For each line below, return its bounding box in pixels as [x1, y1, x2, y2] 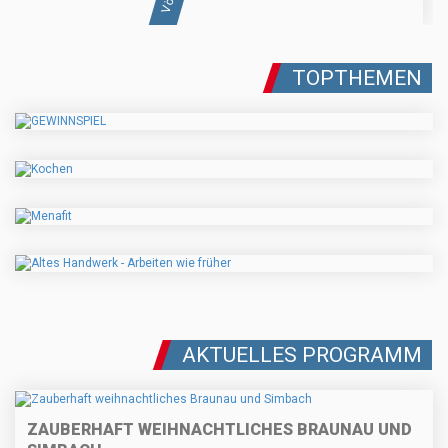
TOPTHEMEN [292, 66, 422, 91]
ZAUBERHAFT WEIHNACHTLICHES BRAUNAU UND [27, 419, 412, 439]
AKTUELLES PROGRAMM [182, 343, 422, 368]
